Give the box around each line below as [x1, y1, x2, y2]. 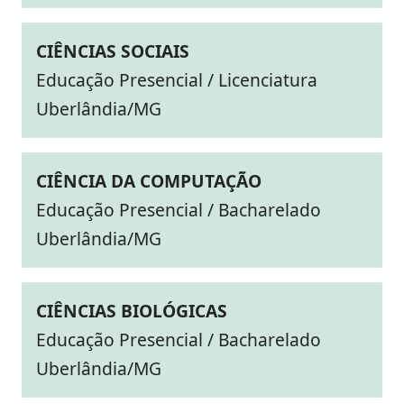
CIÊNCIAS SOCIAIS [36, 39, 189, 63]
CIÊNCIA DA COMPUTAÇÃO [36, 169, 262, 193]
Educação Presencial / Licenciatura [36, 68, 317, 92]
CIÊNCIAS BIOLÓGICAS [36, 298, 227, 323]
